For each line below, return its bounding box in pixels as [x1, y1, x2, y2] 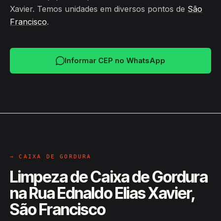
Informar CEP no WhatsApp [65, 56, 165, 65]
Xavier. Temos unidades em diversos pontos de [10, 4, 187, 14]
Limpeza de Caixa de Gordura [10, 167, 208, 186]
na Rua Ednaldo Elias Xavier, [10, 184, 195, 203]
